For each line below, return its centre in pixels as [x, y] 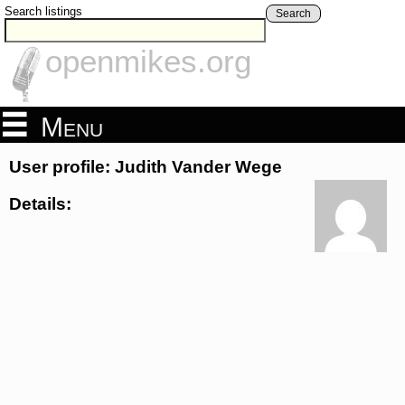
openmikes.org [148, 61]
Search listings [43, 11]
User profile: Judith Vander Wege [146, 167]
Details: [40, 203]
